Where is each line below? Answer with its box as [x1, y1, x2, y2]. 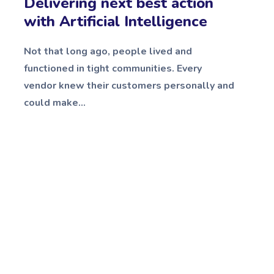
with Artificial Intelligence [24, 11, 207, 31]
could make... [24, 95, 86, 109]
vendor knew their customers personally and [24, 78, 234, 92]
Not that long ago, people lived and [24, 44, 192, 58]
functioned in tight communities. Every [24, 61, 202, 75]
